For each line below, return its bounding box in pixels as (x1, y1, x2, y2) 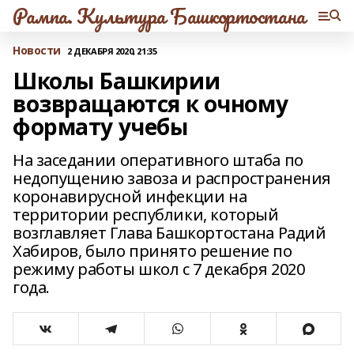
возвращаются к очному (13, 88, 288, 119)
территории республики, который (13, 204, 279, 225)
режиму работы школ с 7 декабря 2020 (13, 258, 305, 280)
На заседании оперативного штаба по (13, 149, 303, 171)
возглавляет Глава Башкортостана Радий (13, 222, 326, 243)
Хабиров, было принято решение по (13, 240, 292, 262)
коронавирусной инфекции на (13, 186, 247, 207)
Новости (13, 43, 62, 58)
